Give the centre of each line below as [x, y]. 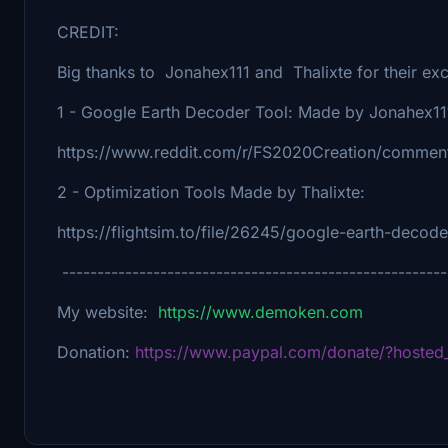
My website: [107, 311]
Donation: [96, 351]
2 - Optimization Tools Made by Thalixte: [211, 191]
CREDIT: [88, 31]
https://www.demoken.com [260, 311]
